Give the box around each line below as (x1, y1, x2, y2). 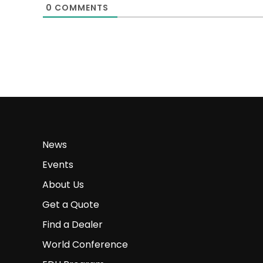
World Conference (42, 238, 128, 252)
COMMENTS (52, 2, 109, 14)
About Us (42, 178, 84, 192)
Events (42, 158, 73, 172)
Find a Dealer (42, 218, 103, 232)
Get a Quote (42, 198, 99, 212)
